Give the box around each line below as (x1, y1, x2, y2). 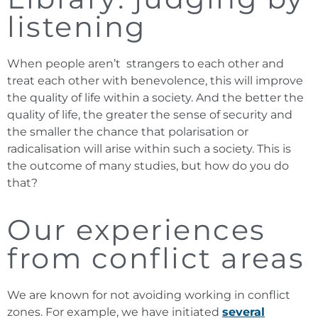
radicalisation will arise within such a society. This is (7, 142, 291, 156)
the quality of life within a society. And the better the (7, 91, 304, 105)
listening (7, 9, 146, 45)
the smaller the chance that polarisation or (7, 125, 248, 139)
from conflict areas (7, 241, 305, 276)
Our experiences (7, 212, 266, 248)
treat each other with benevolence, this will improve (7, 74, 303, 88)
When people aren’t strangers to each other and (7, 57, 284, 71)
